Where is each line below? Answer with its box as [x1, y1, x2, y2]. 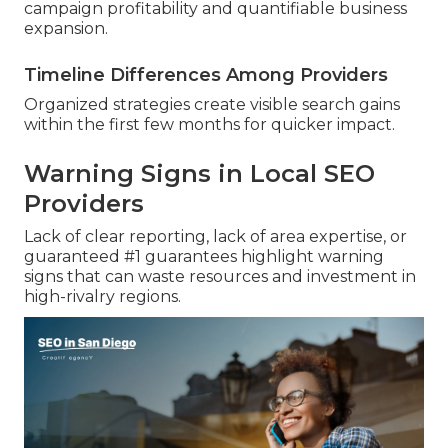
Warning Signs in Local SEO [24, 159, 375, 189]
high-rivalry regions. [24, 287, 181, 307]
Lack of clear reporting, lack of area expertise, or [24, 227, 407, 247]
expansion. [24, 19, 108, 39]
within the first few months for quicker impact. [24, 115, 395, 135]
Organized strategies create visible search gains [24, 95, 400, 115]
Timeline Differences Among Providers [24, 64, 388, 87]
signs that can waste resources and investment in [24, 267, 416, 287]
